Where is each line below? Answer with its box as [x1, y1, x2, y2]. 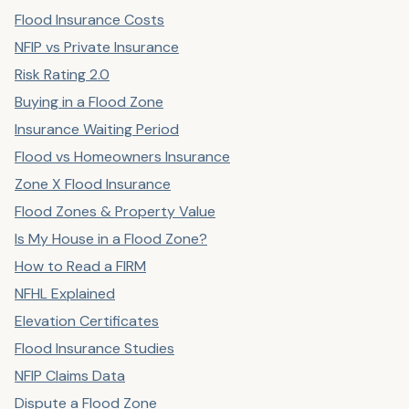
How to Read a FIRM [15, 257, 146, 276]
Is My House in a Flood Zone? [15, 229, 207, 248]
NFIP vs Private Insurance [15, 37, 179, 57]
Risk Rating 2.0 [15, 65, 110, 84]
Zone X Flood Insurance [15, 174, 171, 194]
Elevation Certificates [15, 311, 159, 330]
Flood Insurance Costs [15, 10, 164, 29]
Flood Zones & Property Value [15, 202, 215, 221]
